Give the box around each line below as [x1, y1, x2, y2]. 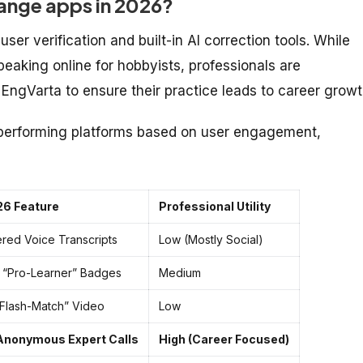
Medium [159, 265, 201, 280]
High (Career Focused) [159, 331, 289, 346]
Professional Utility [159, 199, 271, 213]
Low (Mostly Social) [159, 232, 263, 246]
